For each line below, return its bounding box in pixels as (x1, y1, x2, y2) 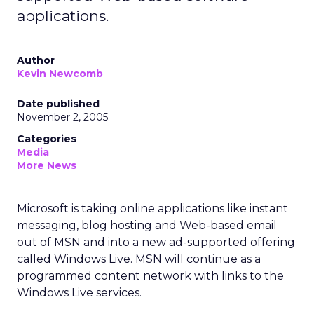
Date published (17, 97, 100, 110)
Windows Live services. (17, 286, 142, 299)
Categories (17, 132, 76, 145)
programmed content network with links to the (17, 269, 284, 282)
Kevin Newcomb (17, 67, 103, 80)
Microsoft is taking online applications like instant (17, 202, 288, 215)
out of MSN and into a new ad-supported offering (17, 235, 295, 249)
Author (17, 54, 55, 67)
